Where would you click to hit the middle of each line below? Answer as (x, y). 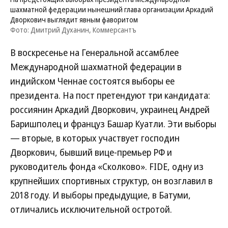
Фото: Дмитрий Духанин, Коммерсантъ (73, 30)
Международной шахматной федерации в (96, 67)
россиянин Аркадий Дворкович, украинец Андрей (110, 109)
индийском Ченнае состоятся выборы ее (92, 81)
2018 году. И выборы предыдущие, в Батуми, (101, 195)
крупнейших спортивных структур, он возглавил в (111, 181)
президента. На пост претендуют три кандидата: (110, 95)
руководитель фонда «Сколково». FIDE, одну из (107, 166)
